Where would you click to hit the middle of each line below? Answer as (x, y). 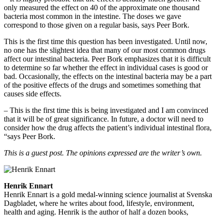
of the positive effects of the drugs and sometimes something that (102, 85)
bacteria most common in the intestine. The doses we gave (93, 16)
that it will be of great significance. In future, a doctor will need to (104, 119)
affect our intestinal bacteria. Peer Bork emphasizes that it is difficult (107, 59)
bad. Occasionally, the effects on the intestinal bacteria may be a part (108, 76)
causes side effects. (33, 93)
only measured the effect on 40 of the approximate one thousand (102, 7)
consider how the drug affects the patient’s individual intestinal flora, (108, 127)
